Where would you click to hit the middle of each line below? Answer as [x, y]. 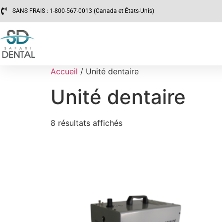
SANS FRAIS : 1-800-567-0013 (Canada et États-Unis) [83, 11]
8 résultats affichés [86, 123]
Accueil [64, 72]
